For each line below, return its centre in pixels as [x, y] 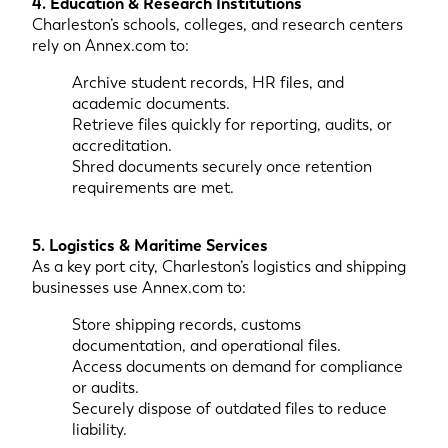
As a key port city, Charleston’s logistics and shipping [219, 266]
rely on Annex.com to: [110, 45]
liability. [99, 429]
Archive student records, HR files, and [208, 82]
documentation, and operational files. [206, 345]
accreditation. [122, 145]
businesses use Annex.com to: [139, 287]
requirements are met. [153, 187]
